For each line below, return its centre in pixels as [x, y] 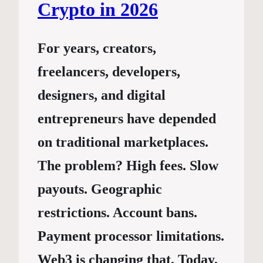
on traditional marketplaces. [123, 142]
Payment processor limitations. [131, 236]
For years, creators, [97, 48]
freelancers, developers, [109, 72]
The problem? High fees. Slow [128, 166]
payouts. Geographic [100, 189]
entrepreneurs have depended [127, 119]
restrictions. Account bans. [117, 213]
